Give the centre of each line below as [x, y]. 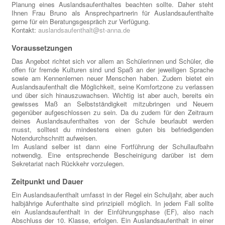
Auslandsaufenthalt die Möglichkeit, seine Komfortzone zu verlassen [113, 87]
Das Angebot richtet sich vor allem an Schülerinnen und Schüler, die [113, 61]
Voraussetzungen [42, 48]
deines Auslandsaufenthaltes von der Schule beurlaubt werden [113, 121]
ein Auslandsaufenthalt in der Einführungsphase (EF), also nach [113, 212]
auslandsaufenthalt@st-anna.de [84, 30]
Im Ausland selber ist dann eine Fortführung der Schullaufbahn [113, 147]
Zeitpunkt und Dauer [47, 182]
